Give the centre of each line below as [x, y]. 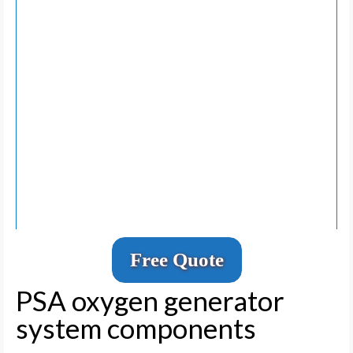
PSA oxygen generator [150, 301]
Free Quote [176, 260]
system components [136, 328]
